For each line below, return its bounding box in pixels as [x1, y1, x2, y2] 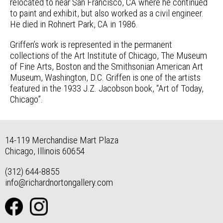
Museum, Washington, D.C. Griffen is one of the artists [10, 72, 201, 84]
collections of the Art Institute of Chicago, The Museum [10, 50, 207, 62]
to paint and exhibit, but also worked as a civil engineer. [10, 7, 204, 19]
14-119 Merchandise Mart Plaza [5, 134, 118, 146]
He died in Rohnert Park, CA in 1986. [10, 18, 138, 30]
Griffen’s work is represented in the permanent [10, 39, 172, 51]
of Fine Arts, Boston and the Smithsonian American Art [10, 61, 203, 73]
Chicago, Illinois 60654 [5, 145, 85, 157]
